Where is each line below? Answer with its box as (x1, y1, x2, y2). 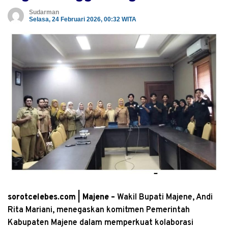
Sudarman (29, 9, 59, 16)
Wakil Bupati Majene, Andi (115, 192, 213, 203)
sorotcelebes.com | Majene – (8, 192, 115, 203)
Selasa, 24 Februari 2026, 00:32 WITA (29, 16, 136, 23)
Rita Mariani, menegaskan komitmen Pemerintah (8, 205, 190, 215)
